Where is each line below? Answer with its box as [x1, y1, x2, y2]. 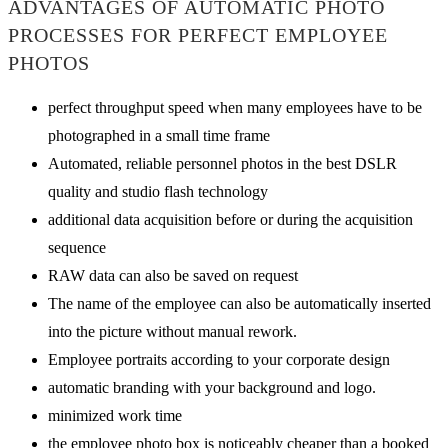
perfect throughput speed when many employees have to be [48, 98, 422, 116]
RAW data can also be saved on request [48, 266, 298, 284]
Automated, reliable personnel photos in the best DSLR [48, 154, 397, 172]
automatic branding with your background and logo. [48, 378, 376, 396]
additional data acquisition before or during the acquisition [48, 210, 413, 228]
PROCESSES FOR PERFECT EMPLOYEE [8, 24, 388, 47]
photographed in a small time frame [48, 126, 270, 144]
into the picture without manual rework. [48, 322, 297, 340]
